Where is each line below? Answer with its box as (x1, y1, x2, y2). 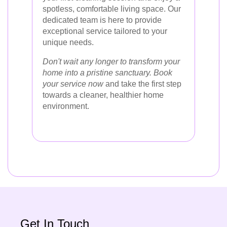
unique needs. (43, 37, 94, 47)
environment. (43, 101, 89, 110)
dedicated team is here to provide (43, 15, 162, 24)
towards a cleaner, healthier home (43, 90, 164, 99)
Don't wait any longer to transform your (43, 57, 180, 66)
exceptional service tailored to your (43, 26, 167, 35)
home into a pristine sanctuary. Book (43, 68, 172, 77)
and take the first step (103, 79, 181, 88)
